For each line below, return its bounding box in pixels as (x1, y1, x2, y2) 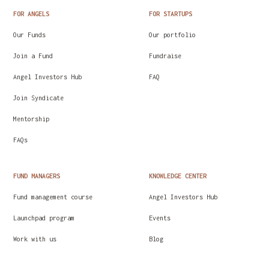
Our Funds (13, 31, 46, 38)
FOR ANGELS (13, 10, 50, 17)
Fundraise (149, 52, 181, 59)
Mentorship (13, 115, 50, 122)
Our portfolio (149, 31, 196, 38)
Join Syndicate (13, 94, 64, 101)
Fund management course (13, 193, 93, 201)
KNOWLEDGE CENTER (149, 172, 207, 180)
